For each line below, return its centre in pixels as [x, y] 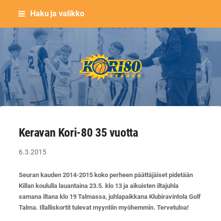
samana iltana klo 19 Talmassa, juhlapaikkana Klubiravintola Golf [110, 196]
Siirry [12, 10]
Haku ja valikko [57, 14]
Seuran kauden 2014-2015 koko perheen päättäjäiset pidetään [106, 175]
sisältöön [18, 32]
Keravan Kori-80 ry [138, 70]
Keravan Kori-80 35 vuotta [78, 132]
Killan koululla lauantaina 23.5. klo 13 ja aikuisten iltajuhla [98, 185]
